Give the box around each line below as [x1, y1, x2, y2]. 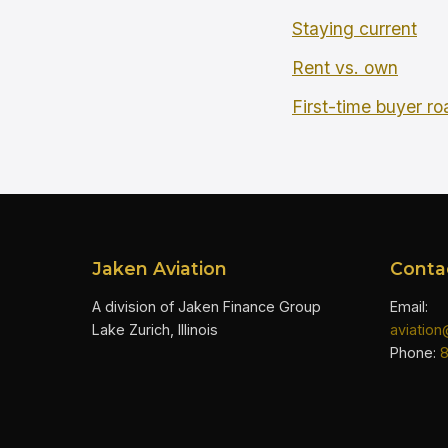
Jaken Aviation [92, 258, 227, 280]
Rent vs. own [292, 56, 398, 78]
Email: [390, 298, 428, 316]
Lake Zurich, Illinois [92, 321, 218, 339]
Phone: [390, 344, 440, 362]
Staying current [292, 18, 417, 40]
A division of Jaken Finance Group [92, 298, 321, 316]
